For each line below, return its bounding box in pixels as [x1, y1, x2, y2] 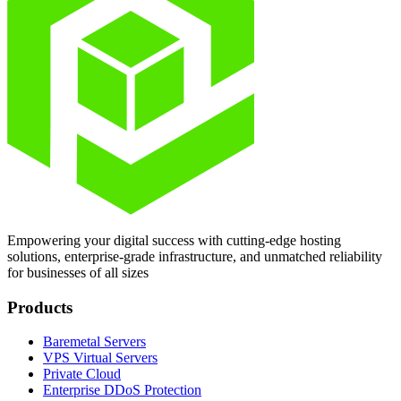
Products [7, 297, 73, 317]
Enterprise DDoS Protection [43, 382, 201, 398]
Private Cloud [43, 366, 121, 382]
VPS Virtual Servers [43, 350, 158, 366]
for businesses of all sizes [7, 264, 149, 280]
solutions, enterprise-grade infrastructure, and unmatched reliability [7, 248, 382, 264]
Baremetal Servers [43, 334, 146, 350]
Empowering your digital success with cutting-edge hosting [7, 232, 341, 248]
